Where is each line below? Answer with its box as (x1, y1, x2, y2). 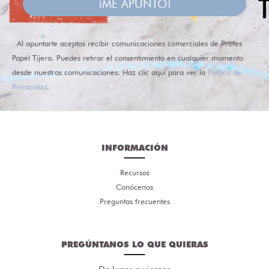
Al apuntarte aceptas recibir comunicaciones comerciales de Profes (16, 38, 242, 48)
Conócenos (116, 181, 153, 192)
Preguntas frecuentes (99, 196, 170, 206)
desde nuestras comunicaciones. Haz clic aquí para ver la (11, 67, 208, 77)
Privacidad (11, 81, 47, 91)
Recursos (119, 167, 150, 177)
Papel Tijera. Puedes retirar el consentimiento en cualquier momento (11, 52, 243, 62)
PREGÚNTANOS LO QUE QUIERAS (61, 239, 208, 249)
